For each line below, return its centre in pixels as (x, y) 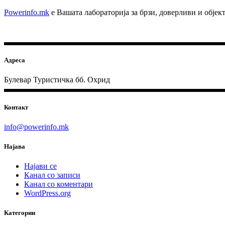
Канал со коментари (59, 184)
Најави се (40, 166)
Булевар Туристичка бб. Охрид (57, 80)
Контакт (16, 107)
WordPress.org (47, 193)
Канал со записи (52, 175)
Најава (15, 146)
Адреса (15, 60)
